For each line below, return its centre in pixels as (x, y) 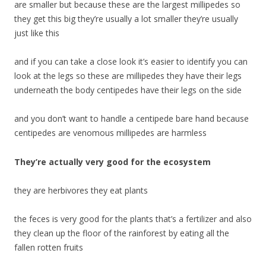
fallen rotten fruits (49, 247)
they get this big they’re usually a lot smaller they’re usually (126, 19)
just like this (37, 33)
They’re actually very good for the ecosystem (113, 162)
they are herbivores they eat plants (81, 190)
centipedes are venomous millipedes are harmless (110, 133)
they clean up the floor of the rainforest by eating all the (122, 233)
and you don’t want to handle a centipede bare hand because (132, 118)
